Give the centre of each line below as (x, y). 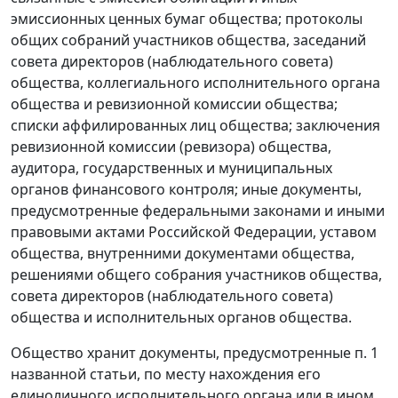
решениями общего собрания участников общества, (196, 275)
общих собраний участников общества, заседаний (188, 40)
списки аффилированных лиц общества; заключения (195, 125)
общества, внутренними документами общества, (183, 253)
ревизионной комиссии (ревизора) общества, (171, 147)
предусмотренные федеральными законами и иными (198, 211)
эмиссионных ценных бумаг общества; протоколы (187, 19)
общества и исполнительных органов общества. (181, 317)
